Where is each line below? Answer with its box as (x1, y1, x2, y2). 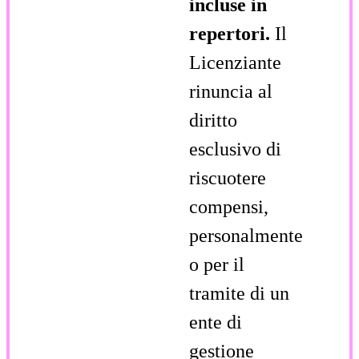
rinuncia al (189, 80, 272, 102)
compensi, (189, 196, 268, 217)
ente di (189, 311, 242, 333)
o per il (189, 253, 244, 275)
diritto (189, 109, 237, 131)
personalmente (189, 224, 303, 246)
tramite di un (189, 282, 289, 304)
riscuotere (189, 167, 266, 188)
